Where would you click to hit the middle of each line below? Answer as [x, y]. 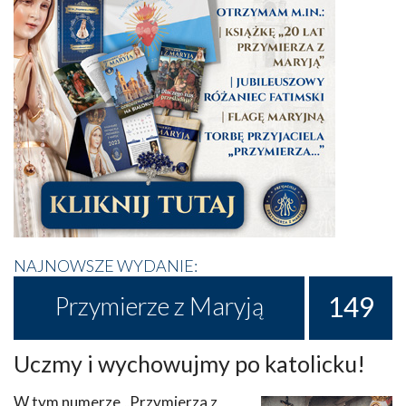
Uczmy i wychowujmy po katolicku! [189, 363]
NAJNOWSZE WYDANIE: [106, 265]
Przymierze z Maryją [159, 305]
